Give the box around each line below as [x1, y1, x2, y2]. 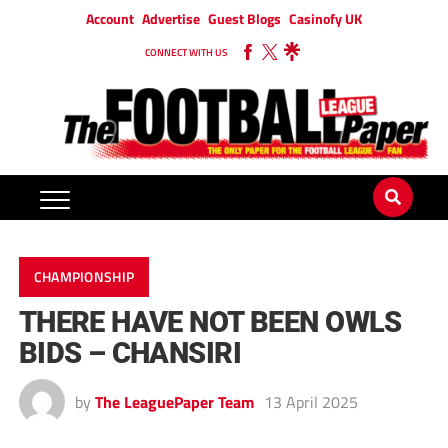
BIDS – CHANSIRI [18, 336, 242, 371]
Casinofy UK [289, 8, 362, 29]
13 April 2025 [263, 390, 358, 415]
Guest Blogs [208, 8, 281, 29]
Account [86, 8, 134, 29]
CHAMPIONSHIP [33, 266, 135, 289]
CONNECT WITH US [145, 45, 227, 60]
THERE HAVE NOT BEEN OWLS [18, 305, 402, 340]
